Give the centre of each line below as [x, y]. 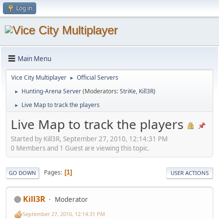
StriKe [128, 91]
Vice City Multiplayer [39, 77]
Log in [24, 8]
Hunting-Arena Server [51, 91]
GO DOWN [22, 173]
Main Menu [34, 58]
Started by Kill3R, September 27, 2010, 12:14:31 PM [89, 139]
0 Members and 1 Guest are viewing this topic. [80, 148]
